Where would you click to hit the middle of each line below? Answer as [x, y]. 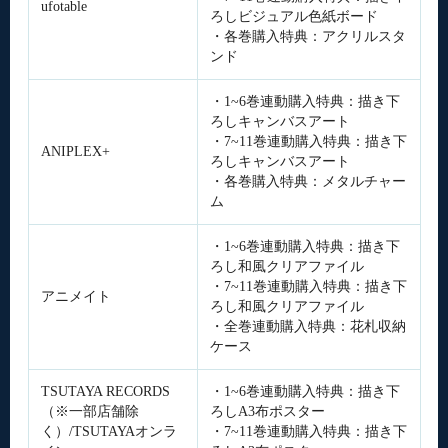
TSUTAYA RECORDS [105, 391]
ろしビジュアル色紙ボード [293, 16]
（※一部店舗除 [89, 411]
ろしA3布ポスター [267, 411]
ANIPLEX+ [75, 151]
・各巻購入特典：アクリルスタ [307, 36]
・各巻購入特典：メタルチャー [307, 181]
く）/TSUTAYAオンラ [108, 431]
